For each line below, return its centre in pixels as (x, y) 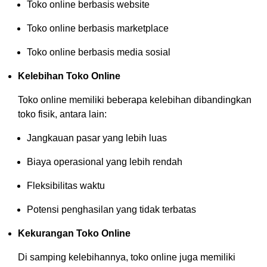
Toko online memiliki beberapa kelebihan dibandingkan (135, 100)
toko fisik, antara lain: (62, 114)
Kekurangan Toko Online (74, 233)
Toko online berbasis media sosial (99, 52)
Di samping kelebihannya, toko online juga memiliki (127, 257)
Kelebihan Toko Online (69, 76)
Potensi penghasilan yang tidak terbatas (111, 209)
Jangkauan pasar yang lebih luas (97, 138)
